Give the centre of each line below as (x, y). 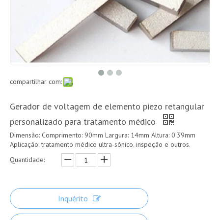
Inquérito (73, 198)
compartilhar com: (36, 82)
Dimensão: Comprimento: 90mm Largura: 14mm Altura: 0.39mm (103, 135)
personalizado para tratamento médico (84, 122)
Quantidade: (27, 160)
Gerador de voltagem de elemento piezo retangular (107, 106)
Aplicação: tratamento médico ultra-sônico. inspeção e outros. (100, 144)
